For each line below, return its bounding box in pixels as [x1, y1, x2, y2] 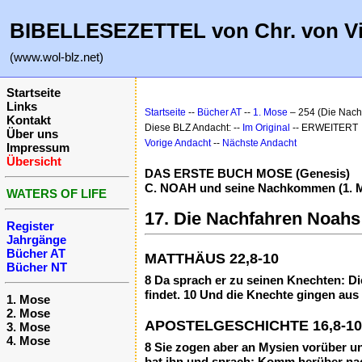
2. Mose [6, 306, 50, 320]
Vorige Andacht [145, 137, 211, 149]
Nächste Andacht [222, 137, 297, 149]
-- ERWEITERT [290, 122, 358, 133]
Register [6, 219, 54, 233]
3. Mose [6, 320, 50, 334]
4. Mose [6, 334, 50, 347]
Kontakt [6, 113, 51, 127]
